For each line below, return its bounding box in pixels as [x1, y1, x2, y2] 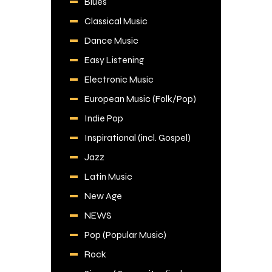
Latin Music [84, 170, 132, 182]
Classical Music [84, 15, 148, 27]
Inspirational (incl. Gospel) [84, 131, 191, 143]
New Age [84, 189, 122, 202]
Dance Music [84, 34, 138, 46]
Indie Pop [84, 112, 123, 124]
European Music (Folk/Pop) [84, 92, 196, 104]
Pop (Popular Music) [84, 228, 166, 240]
